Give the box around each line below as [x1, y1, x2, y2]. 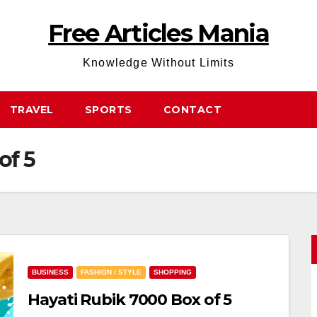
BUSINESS [32, 268, 69, 276]
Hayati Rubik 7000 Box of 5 [28, 290, 232, 309]
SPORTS [84, 103, 132, 116]
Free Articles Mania [48, 18, 269, 48]
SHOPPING [154, 268, 192, 276]
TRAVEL [9, 103, 54, 116]
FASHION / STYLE [81, 268, 142, 276]
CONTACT [163, 103, 221, 116]
